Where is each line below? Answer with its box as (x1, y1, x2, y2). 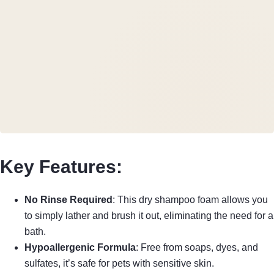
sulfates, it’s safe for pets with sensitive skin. (24, 257, 214, 268)
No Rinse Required (24, 194, 113, 205)
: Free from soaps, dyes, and (136, 242, 258, 253)
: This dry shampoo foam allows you (113, 194, 268, 205)
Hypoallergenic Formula (24, 242, 136, 253)
